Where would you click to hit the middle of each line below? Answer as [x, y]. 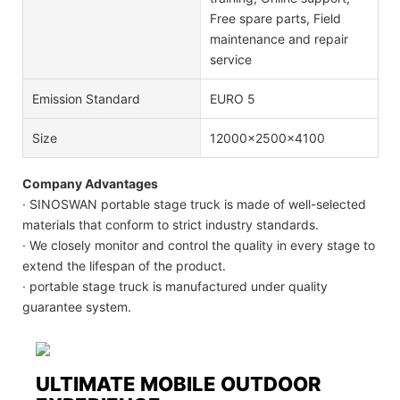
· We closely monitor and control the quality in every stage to [199, 245]
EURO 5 [232, 98]
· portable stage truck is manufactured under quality [175, 286]
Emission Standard [86, 98]
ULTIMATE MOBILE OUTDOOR [179, 383]
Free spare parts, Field [275, 18]
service [230, 59]
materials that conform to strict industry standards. [171, 224]
